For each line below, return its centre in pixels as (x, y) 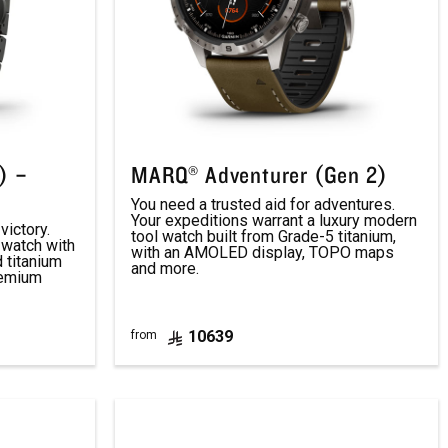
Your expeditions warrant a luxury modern (274, 220)
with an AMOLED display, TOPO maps (263, 252)
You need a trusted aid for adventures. (263, 204)
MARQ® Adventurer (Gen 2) (259, 174)
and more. (165, 268)
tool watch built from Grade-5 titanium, (264, 236)
